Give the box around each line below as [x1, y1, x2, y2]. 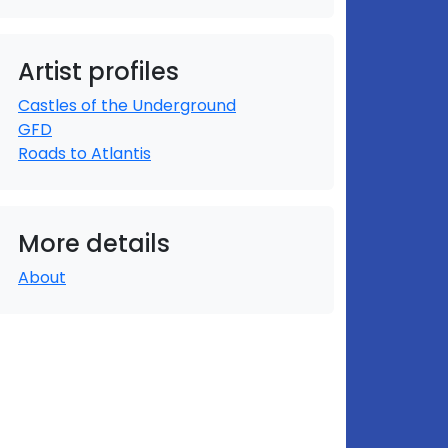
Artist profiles [18, 55, 179, 88]
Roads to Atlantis [18, 142, 151, 165]
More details [18, 227, 170, 260]
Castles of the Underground [18, 94, 236, 117]
